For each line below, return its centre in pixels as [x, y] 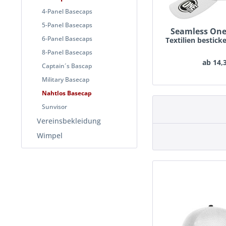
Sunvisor [54, 107]
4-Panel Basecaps [67, 11]
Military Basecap [66, 79]
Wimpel [50, 135]
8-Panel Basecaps [67, 52]
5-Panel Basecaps [67, 25]
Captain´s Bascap [67, 66]
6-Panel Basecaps [67, 39]
